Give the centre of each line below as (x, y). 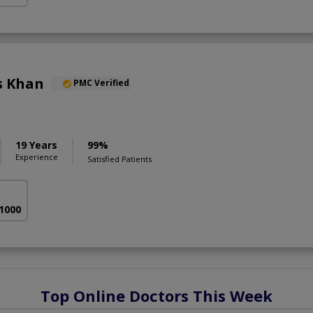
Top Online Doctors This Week (156, 296)
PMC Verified (101, 83)
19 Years (36, 145)
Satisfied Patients (119, 159)
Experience (37, 157)
